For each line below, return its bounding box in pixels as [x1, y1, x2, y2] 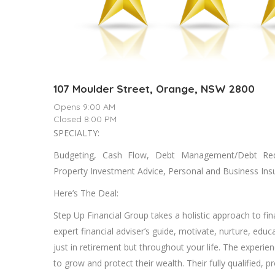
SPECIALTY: [53, 126, 99, 139]
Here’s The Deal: [53, 187, 118, 199]
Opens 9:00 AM [53, 101, 115, 112]
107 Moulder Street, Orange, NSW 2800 [53, 82, 255, 95]
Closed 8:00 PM [53, 113, 117, 125]
